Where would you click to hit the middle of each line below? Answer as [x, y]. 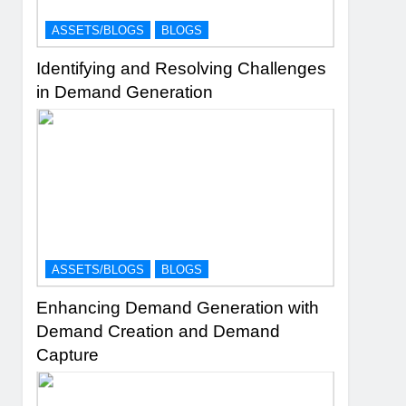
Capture [68, 354]
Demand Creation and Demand [159, 331]
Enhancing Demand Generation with [178, 307]
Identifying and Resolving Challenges [182, 68]
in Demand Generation [125, 92]
